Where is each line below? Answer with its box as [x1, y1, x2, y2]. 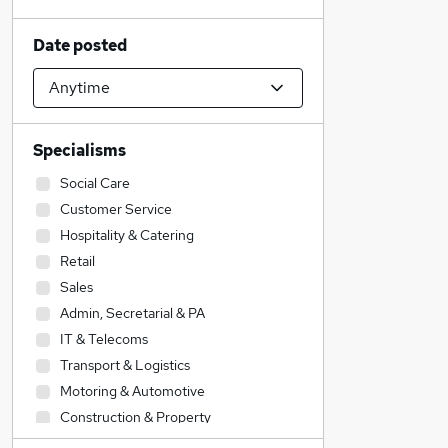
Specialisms [33, 140, 126, 161]
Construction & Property [60, 408, 211, 426]
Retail [60, 252, 95, 270]
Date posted [33, 35, 127, 56]
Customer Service [60, 200, 172, 218]
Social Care [60, 174, 130, 192]
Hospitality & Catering [60, 226, 194, 244]
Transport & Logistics [60, 356, 190, 374]
